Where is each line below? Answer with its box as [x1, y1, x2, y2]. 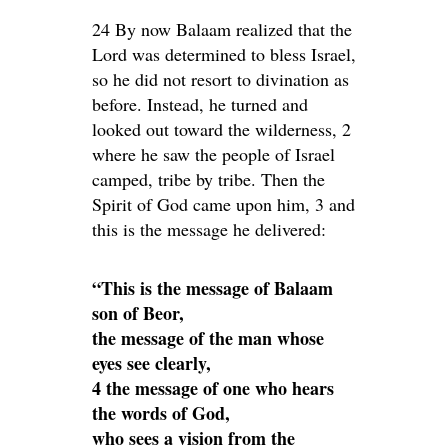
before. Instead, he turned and [92, 92, 308, 116]
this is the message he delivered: [92, 217, 326, 241]
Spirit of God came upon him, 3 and [92, 192, 355, 216]
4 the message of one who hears [92, 375, 334, 401]
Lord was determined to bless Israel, [92, 42, 356, 66]
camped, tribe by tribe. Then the [92, 167, 325, 191]
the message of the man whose [92, 325, 324, 351]
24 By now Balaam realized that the [92, 17, 352, 41]
